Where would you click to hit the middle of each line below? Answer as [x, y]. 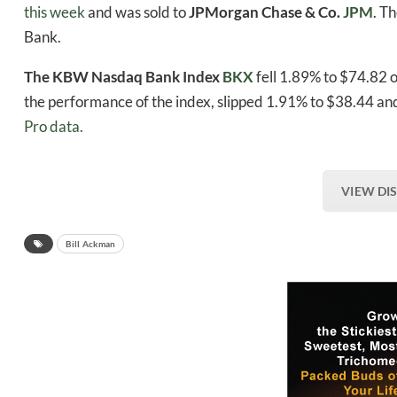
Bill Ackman [91, 244]
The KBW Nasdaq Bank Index [122, 77]
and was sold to [137, 12]
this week [54, 12]
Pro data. [54, 127]
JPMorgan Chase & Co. [265, 12]
